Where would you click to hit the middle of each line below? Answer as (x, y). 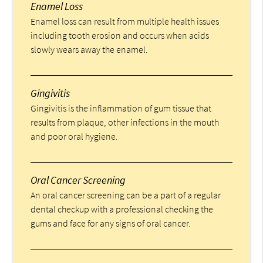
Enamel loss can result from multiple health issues (125, 21)
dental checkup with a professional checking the (122, 209)
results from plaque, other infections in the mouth (125, 122)
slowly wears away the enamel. (90, 50)
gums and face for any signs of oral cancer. (111, 223)
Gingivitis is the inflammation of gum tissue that (121, 108)
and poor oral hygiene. (75, 136)
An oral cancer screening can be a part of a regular (126, 195)
